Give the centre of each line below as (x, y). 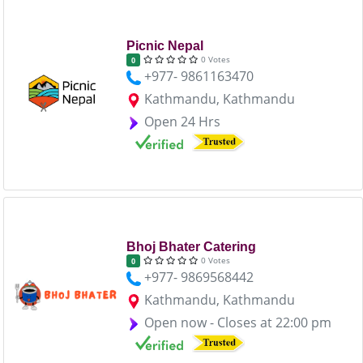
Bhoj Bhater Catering (191, 246)
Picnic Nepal (164, 45)
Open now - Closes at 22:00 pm (237, 322)
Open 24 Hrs (182, 121)
